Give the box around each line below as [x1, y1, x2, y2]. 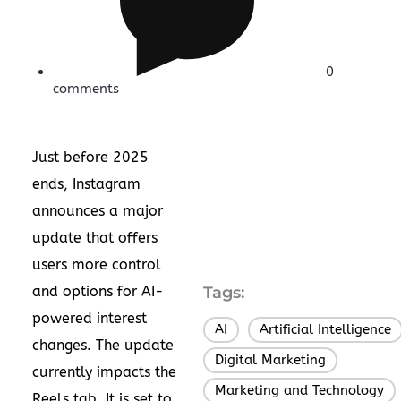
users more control [32, 255, 161, 273]
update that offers [32, 228, 158, 246]
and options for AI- [32, 282, 164, 300]
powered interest [32, 309, 147, 327]
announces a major [32, 201, 163, 219]
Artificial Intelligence [260, 320, 391, 337]
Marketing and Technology [215, 381, 384, 398]
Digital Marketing [215, 351, 326, 368]
